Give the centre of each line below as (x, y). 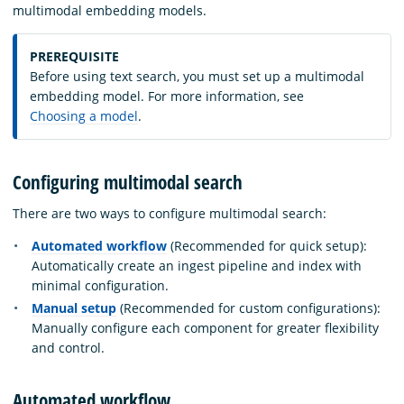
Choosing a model (84, 116)
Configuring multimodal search (128, 182)
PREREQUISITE (74, 57)
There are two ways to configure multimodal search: (170, 213)
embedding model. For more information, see (167, 96)
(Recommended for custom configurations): (248, 308)
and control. (68, 348)
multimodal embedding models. (110, 11)
